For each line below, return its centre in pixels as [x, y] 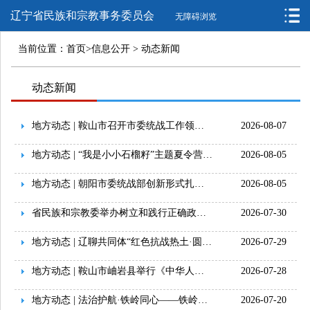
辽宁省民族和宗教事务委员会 [82, 16]
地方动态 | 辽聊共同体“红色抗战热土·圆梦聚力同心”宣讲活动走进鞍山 [207, 242]
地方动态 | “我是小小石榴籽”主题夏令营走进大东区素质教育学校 [208, 155]
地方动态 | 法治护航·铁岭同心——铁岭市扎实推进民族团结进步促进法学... [203, 300]
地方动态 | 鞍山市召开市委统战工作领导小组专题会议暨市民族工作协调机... [199, 126]
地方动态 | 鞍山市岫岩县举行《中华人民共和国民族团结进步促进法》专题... [199, 271]
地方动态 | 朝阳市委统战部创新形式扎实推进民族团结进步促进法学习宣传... [199, 184]
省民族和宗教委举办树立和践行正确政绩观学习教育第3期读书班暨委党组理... [201, 213]
